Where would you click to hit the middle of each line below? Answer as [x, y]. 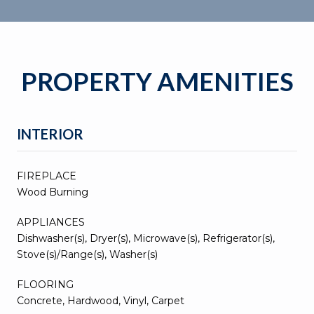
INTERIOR [50, 134]
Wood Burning [53, 192]
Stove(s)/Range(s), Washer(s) [87, 254]
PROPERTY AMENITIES [157, 81]
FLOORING [45, 284]
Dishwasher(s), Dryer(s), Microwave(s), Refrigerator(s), [146, 238]
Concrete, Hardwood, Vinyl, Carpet [101, 300]
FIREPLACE [47, 176]
